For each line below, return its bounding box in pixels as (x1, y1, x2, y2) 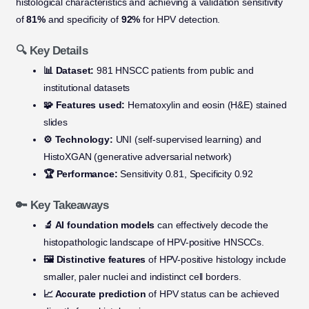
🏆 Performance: (43, 168, 118, 180)
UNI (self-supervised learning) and (112, 134, 262, 146)
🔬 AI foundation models (43, 219, 155, 231)
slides (43, 117, 68, 128)
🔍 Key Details (15, 44, 88, 57)
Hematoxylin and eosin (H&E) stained (125, 99, 287, 111)
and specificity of (45, 14, 121, 26)
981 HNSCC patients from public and (94, 65, 254, 77)
